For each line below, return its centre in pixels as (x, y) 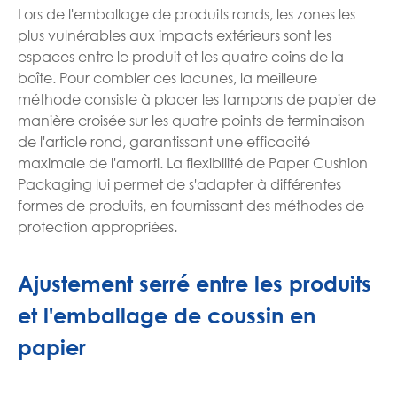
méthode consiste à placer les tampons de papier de (197, 98)
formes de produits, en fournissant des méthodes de (191, 205)
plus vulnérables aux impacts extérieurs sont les (175, 35)
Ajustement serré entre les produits (195, 283)
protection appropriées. (97, 226)
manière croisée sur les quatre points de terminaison (191, 120)
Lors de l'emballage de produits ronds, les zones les (187, 13)
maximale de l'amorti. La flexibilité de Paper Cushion (193, 162)
